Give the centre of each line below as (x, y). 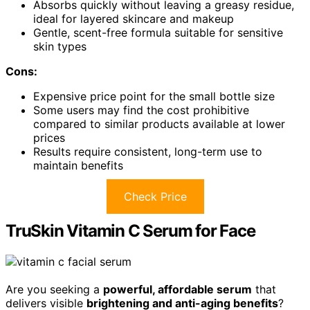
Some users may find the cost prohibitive (141, 110)
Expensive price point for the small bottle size (154, 97)
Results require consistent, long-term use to (148, 152)
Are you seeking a (54, 290)
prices (49, 138)
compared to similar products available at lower (159, 124)
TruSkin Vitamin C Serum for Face (130, 231)
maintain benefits (78, 166)
